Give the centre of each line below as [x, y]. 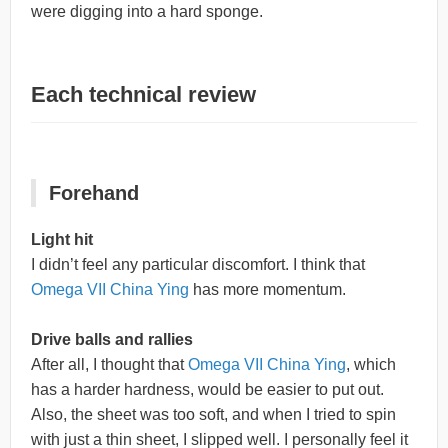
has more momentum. [267, 289]
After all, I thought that [109, 365]
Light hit [62, 239]
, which [371, 365]
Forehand [94, 192]
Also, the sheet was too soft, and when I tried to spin [213, 415]
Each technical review [143, 94]
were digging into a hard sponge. [147, 11]
